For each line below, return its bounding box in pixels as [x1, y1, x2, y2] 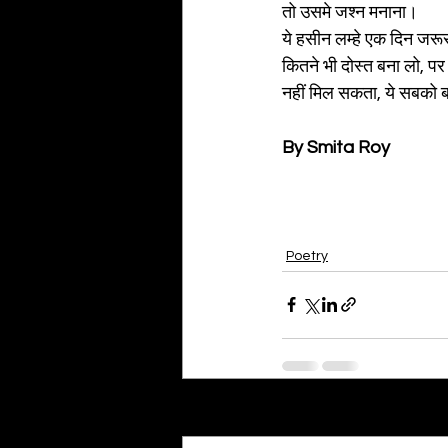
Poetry [286, 248, 328, 263]
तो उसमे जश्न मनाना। [282, 2, 418, 22]
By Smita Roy [282, 137, 390, 157]
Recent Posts [182, 412, 295, 432]
